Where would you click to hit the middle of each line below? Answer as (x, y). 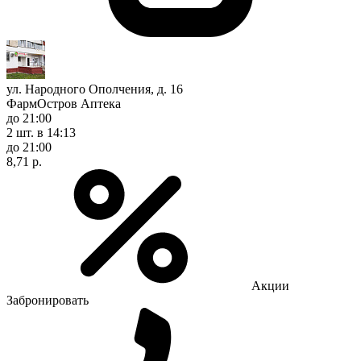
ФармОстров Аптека (64, 103)
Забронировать (48, 300)
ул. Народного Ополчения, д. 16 (95, 89)
